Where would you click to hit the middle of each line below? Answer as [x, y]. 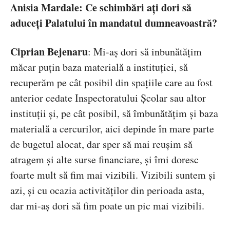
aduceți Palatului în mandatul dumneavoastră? [114, 23]
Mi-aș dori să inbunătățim [148, 52]
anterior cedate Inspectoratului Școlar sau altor [108, 98]
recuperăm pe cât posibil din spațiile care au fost [111, 83]
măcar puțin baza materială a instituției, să [99, 67]
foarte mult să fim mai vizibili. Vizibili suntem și [113, 175]
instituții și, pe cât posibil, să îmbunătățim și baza [114, 113]
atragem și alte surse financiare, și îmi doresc [104, 160]
